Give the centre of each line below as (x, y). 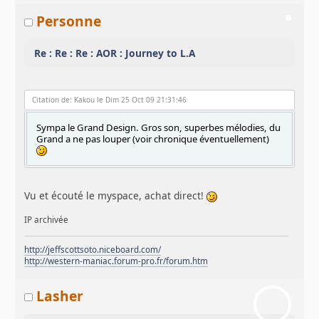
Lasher (60, 296)
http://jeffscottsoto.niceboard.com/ (93, 250)
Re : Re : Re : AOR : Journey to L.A (115, 53)
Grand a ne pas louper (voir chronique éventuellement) (153, 138)
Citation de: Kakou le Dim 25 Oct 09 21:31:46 (110, 100)
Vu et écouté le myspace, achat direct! (116, 195)
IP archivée (47, 219)
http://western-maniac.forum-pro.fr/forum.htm (116, 261)
